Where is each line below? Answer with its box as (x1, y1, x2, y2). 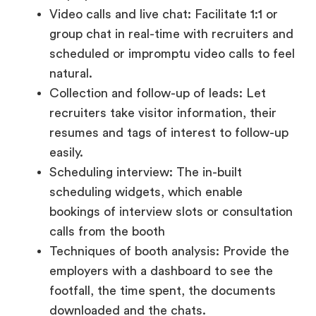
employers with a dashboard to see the (49, 192, 273, 205)
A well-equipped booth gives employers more (21, 251, 281, 265)
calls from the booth (49, 152, 169, 166)
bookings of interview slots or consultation (49, 133, 293, 146)
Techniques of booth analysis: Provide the (49, 172, 289, 186)
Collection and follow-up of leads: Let (49, 14, 266, 28)
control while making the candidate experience (21, 271, 289, 284)
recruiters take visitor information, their (49, 34, 276, 47)
